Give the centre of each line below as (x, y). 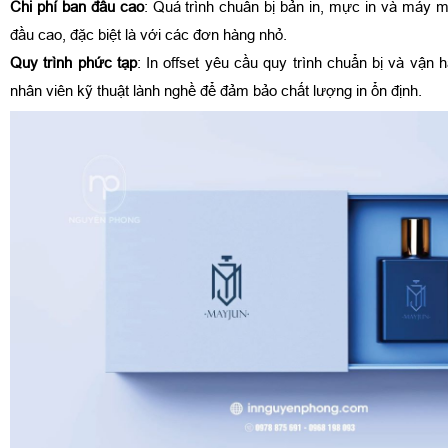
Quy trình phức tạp (73, 62)
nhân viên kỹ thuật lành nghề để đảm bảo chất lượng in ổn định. (216, 90)
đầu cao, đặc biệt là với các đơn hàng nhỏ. (148, 34)
